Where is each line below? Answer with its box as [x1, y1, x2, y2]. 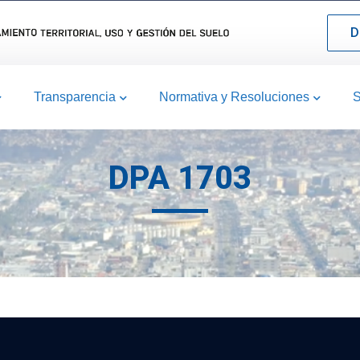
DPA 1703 [108, 159, 252, 197]
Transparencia [34, 90, 116, 104]
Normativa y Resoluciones [159, 90, 309, 104]
